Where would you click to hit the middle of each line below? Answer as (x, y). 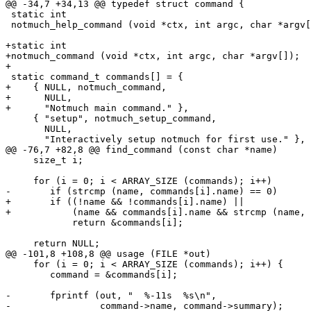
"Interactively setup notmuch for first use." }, (155, 139)
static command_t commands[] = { (94, 76)
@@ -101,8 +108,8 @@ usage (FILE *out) (108, 253)
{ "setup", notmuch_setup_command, (111, 118)
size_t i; (44, 160)
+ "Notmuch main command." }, (97, 108)
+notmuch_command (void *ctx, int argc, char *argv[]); (153, 56)
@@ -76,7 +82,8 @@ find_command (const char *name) (142, 149)
